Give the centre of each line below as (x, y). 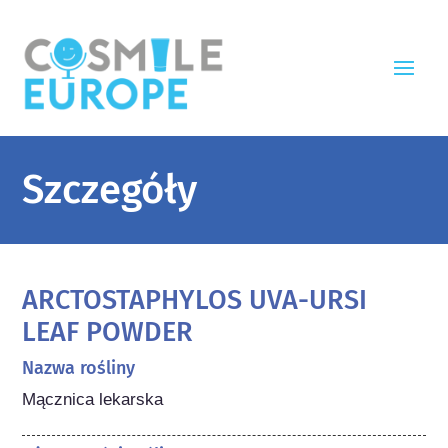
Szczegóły (110, 189)
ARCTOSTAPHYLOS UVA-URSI (195, 299)
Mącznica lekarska (93, 399)
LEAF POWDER (108, 331)
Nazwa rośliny (79, 367)
